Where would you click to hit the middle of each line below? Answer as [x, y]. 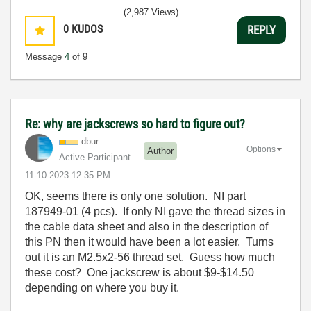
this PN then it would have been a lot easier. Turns [149, 242]
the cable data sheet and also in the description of [146, 227]
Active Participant [95, 157]
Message [45, 57]
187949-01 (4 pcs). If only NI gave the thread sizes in [155, 211]
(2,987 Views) [151, 12]
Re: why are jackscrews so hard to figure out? [135, 124]
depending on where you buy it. [102, 288]
